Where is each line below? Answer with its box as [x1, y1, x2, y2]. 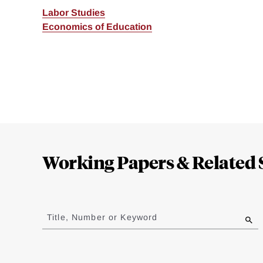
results [42, 221, 73, 231]
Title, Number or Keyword [47, 213, 158, 222]
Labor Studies [42, 8, 105, 18]
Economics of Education [42, 22, 152, 32]
